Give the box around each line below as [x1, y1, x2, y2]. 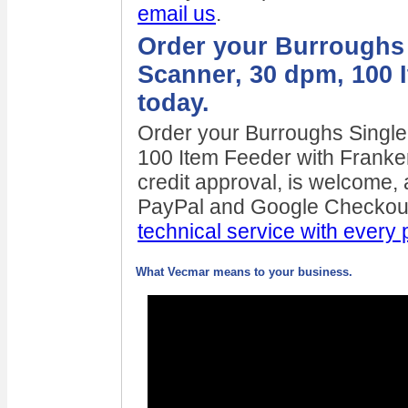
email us [138, 2, 216, 25]
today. [138, 89, 209, 117]
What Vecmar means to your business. [136, 265, 352, 279]
